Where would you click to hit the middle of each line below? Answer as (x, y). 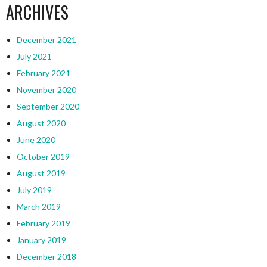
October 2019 (43, 157)
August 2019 (41, 173)
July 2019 (34, 190)
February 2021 (43, 73)
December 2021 (46, 40)
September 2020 (48, 107)
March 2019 (38, 207)
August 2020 (41, 123)
